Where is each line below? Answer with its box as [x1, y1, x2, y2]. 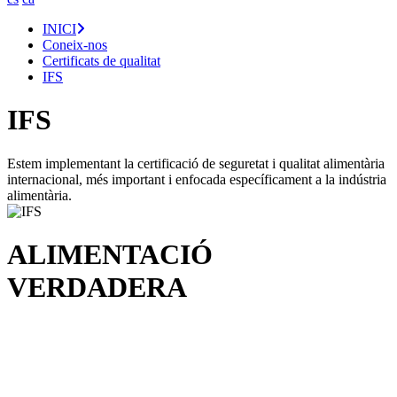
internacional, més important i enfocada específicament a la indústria [7, 171, 386, 187]
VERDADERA [7, 270, 187, 303]
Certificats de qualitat [43, 52, 160, 68]
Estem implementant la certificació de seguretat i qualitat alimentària [7, 155, 385, 171]
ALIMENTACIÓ [7, 237, 213, 270]
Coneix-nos [43, 36, 107, 52]
